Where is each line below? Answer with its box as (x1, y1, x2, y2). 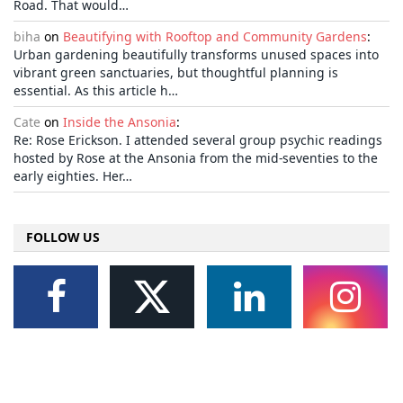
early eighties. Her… (13, 167, 132, 185)
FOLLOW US (26, 228, 100, 246)
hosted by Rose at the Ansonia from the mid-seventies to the (13, 149, 378, 167)
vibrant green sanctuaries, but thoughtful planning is (13, 64, 338, 82)
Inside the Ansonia (63, 113, 176, 131)
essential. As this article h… (13, 82, 178, 100)
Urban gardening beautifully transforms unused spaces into (13, 46, 379, 64)
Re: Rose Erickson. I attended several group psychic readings (13, 131, 382, 149)
